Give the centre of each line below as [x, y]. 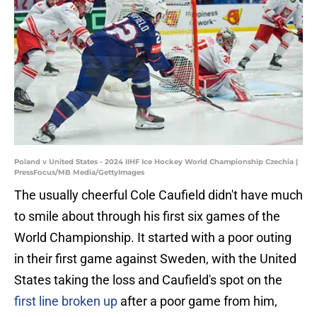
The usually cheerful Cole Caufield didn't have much [158, 195]
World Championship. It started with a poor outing [153, 238]
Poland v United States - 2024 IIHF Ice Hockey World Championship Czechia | [156, 162]
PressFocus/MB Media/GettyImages [79, 173]
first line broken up [66, 301]
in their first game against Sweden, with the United [155, 259]
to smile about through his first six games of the [147, 217]
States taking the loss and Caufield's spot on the [148, 280]
